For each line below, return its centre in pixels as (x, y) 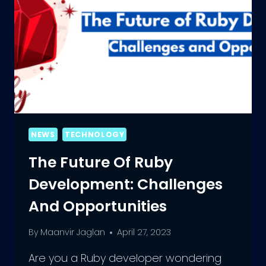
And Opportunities (98, 206)
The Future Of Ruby (101, 162)
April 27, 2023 (144, 232)
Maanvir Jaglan (73, 232)
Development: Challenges (126, 184)
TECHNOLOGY (95, 135)
